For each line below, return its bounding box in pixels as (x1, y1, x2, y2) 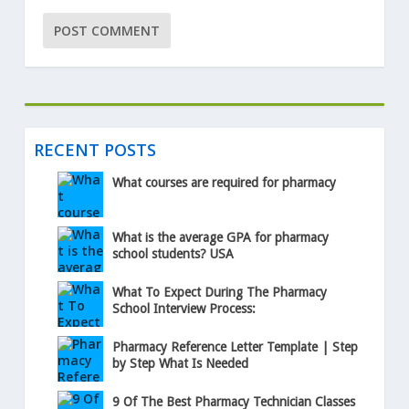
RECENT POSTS (33, 139, 156, 162)
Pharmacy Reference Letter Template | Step (111, 340, 358, 355)
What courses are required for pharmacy (111, 175, 336, 191)
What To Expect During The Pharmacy (111, 285, 327, 300)
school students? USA (111, 246, 234, 262)
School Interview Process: (111, 301, 256, 317)
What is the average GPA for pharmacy (111, 230, 329, 246)
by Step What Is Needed (111, 356, 248, 372)
